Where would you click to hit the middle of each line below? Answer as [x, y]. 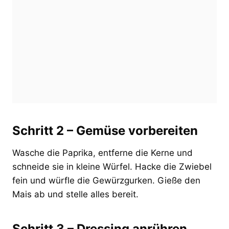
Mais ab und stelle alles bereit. [75, 194]
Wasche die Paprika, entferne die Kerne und [102, 153]
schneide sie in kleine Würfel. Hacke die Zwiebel [112, 166]
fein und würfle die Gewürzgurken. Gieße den [106, 180]
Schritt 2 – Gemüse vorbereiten [105, 130]
